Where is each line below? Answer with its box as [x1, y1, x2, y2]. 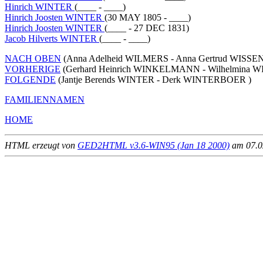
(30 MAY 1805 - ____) [104, 12, 191, 22]
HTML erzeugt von [5, 140, 77, 150]
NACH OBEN [5, 53, 61, 63]
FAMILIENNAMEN [5, 94, 85, 104]
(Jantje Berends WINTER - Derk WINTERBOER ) [56, 74, 251, 85]
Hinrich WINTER [5, 1, 75, 12]
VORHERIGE [5, 63, 60, 74]
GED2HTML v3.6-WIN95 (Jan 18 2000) [77, 140, 230, 150]
